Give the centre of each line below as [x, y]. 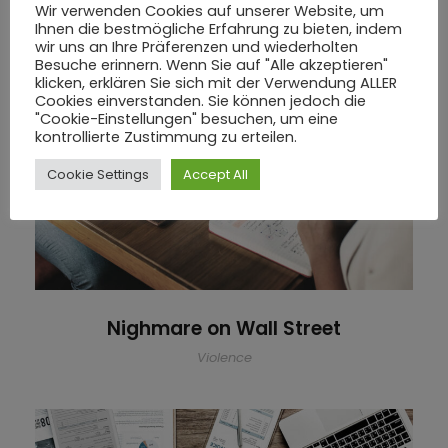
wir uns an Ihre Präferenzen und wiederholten [196, 47]
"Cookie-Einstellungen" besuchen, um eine [186, 119]
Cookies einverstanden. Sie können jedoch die [200, 101]
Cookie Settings [98, 174]
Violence [224, 357]
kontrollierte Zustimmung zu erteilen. [166, 137]
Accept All [215, 174]
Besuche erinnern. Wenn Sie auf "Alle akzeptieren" [211, 65]
